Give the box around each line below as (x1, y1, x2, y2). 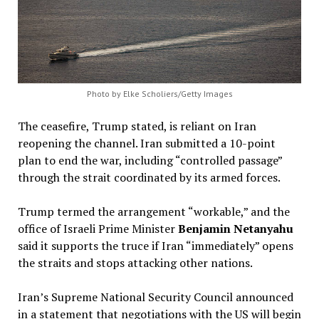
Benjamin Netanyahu (177, 220, 293, 236)
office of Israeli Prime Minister (17, 220, 178, 236)
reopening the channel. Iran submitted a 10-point (17, 135, 276, 151)
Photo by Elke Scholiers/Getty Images (86, 88, 233, 99)
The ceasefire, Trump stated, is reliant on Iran (17, 117, 256, 134)
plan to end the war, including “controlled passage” (17, 152, 282, 168)
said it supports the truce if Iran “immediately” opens (17, 237, 293, 253)
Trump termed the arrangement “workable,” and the (17, 203, 290, 219)
